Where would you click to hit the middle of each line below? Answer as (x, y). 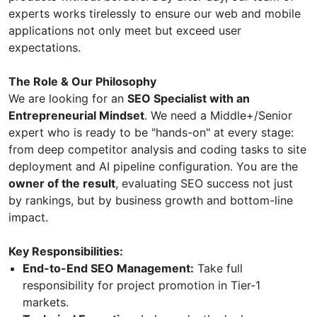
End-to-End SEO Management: (108, 268)
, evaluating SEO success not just (204, 183)
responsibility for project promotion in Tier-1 (142, 285)
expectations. (45, 47)
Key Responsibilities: (66, 251)
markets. (46, 302)
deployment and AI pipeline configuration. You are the (153, 166)
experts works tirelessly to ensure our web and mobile (155, 13)
